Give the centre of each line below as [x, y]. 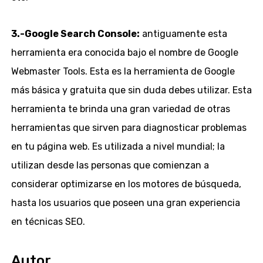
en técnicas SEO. [48, 221]
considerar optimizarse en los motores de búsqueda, [126, 184]
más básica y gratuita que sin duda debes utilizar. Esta [131, 90]
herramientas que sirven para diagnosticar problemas [129, 127]
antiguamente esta [183, 33]
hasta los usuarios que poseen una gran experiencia [125, 203]
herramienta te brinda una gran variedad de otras [120, 109]
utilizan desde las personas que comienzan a [110, 165]
